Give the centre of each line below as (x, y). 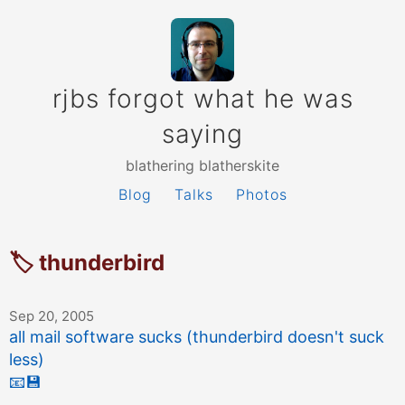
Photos (261, 194)
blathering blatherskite (202, 165)
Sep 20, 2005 (52, 316)
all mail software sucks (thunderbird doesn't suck (197, 337)
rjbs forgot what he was (202, 99)
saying (202, 134)
